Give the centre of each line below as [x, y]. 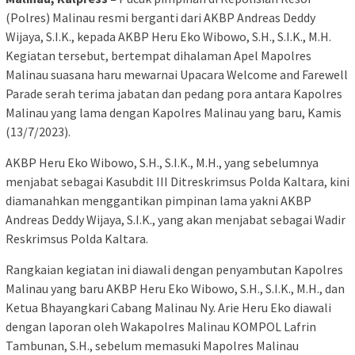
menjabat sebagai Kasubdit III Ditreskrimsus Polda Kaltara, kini [177, 182]
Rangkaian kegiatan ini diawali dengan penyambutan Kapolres [174, 270]
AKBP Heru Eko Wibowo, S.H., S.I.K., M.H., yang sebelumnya [162, 163]
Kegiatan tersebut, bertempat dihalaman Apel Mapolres [158, 56]
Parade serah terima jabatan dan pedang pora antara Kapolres [174, 94]
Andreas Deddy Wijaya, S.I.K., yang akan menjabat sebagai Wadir [176, 220]
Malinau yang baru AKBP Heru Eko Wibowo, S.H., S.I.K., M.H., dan [175, 289]
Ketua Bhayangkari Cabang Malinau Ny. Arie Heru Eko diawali [168, 308]
